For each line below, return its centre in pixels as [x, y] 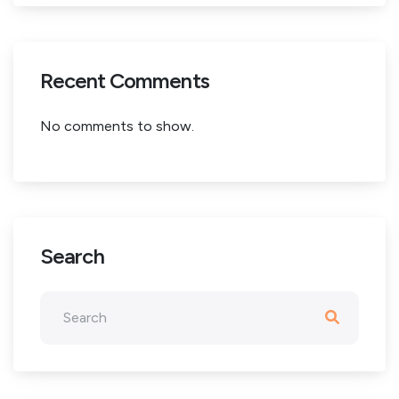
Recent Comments [125, 81]
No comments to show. [117, 126]
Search [73, 256]
